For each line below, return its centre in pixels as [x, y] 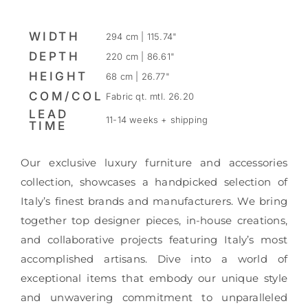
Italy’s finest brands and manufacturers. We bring [154, 201]
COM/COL [66, 96]
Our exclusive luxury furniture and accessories [154, 162]
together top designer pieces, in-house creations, [154, 220]
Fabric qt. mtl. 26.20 [150, 96]
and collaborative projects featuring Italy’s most [154, 239]
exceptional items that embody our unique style [154, 278]
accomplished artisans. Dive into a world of [154, 258]
